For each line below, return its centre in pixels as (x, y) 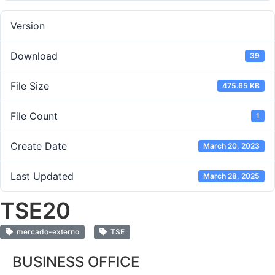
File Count (34, 116)
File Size (30, 86)
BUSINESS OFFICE (76, 262)
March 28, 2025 (232, 176)
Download (34, 56)
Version (28, 26)
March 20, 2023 (232, 146)
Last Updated (42, 176)
